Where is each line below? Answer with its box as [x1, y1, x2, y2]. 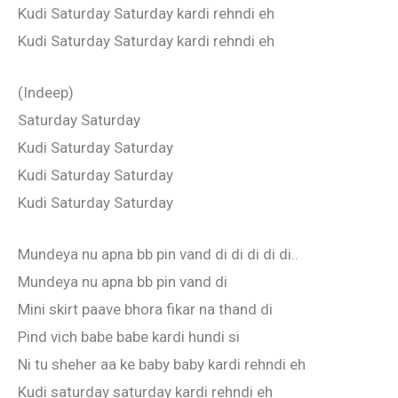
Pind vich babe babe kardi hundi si [18, 328, 240, 346]
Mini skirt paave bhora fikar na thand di [18, 300, 273, 318]
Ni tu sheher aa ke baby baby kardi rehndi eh [18, 355, 306, 373]
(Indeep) [18, 83, 74, 101]
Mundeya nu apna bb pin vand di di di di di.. [18, 245, 298, 263]
